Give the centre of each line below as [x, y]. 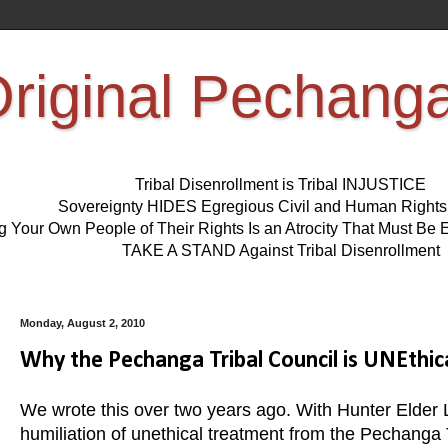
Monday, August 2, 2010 [82, 323]
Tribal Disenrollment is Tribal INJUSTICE [280, 185]
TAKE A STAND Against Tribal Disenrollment [280, 251]
